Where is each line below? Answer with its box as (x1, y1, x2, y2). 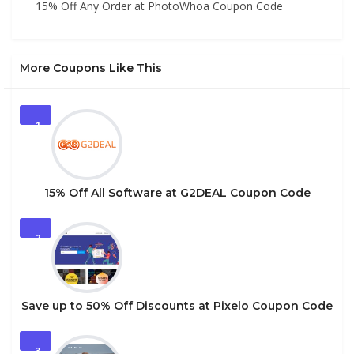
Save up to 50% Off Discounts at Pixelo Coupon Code (21, 299, 333, 313)
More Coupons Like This (20, 61, 162, 75)
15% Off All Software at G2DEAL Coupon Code (43, 186, 311, 200)
